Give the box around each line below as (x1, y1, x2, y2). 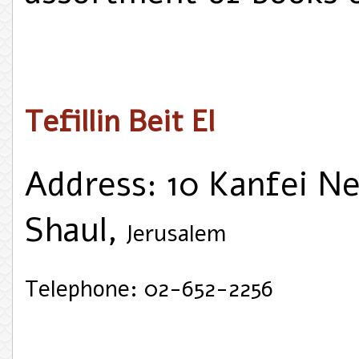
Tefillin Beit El (25, 101, 215, 142)
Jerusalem (119, 218, 226, 249)
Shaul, (25, 208, 119, 253)
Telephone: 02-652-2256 (25, 273, 273, 305)
